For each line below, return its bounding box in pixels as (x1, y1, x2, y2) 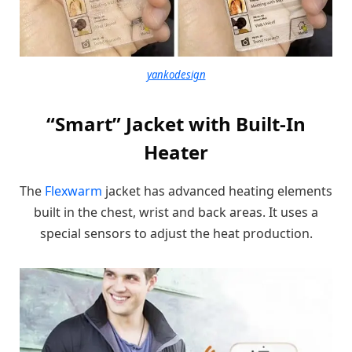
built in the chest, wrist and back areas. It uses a (34, 203, 318, 222)
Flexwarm (45, 182, 102, 200)
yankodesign (146, 67, 206, 82)
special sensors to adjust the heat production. (39, 225, 313, 243)
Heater (144, 139, 208, 166)
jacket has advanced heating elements (102, 182, 332, 200)
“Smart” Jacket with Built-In (46, 111, 306, 137)
